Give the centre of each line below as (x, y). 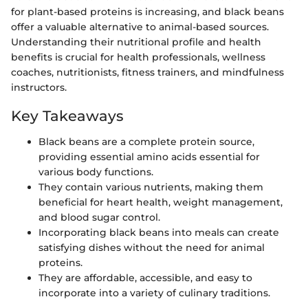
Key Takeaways (67, 115)
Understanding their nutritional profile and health (136, 42)
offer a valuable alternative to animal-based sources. (140, 26)
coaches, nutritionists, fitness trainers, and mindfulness (147, 72)
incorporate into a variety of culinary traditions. (154, 293)
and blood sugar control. (99, 217)
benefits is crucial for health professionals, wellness (138, 57)
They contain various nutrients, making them (151, 187)
